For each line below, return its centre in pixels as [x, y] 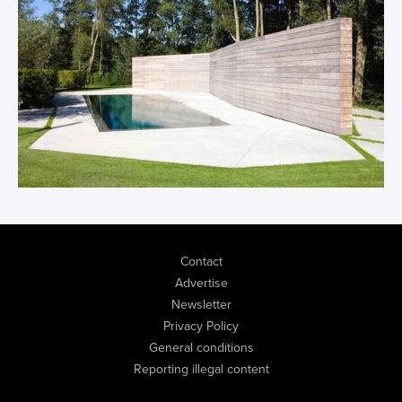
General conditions [201, 347]
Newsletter [201, 304]
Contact [201, 261]
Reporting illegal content [201, 369]
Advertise [201, 283]
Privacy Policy [201, 326]
